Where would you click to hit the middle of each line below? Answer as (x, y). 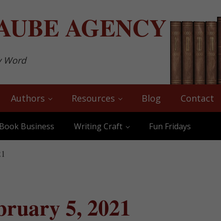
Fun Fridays (170, 126)
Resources (93, 98)
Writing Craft (98, 126)
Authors (28, 98)
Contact (197, 98)
